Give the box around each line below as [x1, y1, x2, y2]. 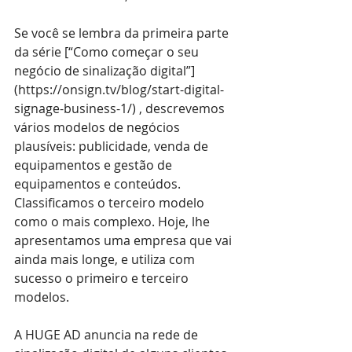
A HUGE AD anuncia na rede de [14, 325, 201, 343]
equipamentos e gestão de [14, 156, 175, 174]
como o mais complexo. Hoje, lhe [14, 212, 213, 230]
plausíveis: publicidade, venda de [14, 137, 211, 155]
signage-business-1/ [14, 99, 132, 117]
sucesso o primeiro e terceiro [14, 269, 192, 287]
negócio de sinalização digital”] [14, 61, 195, 79]
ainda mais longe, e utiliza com [14, 250, 198, 268]
